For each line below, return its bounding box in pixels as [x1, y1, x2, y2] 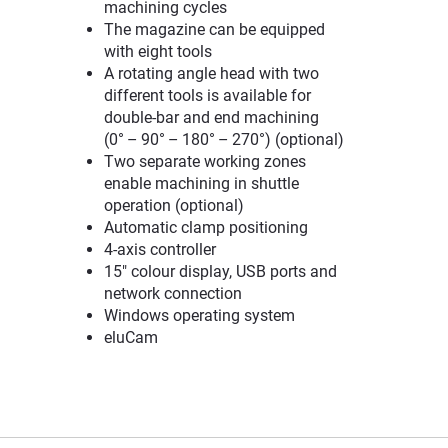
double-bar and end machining [104, 107, 319, 127]
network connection [104, 283, 242, 303]
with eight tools [104, 41, 212, 61]
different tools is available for [104, 85, 311, 105]
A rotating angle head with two [104, 63, 319, 83]
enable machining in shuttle [104, 173, 299, 193]
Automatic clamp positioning [104, 217, 308, 237]
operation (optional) [104, 195, 244, 215]
